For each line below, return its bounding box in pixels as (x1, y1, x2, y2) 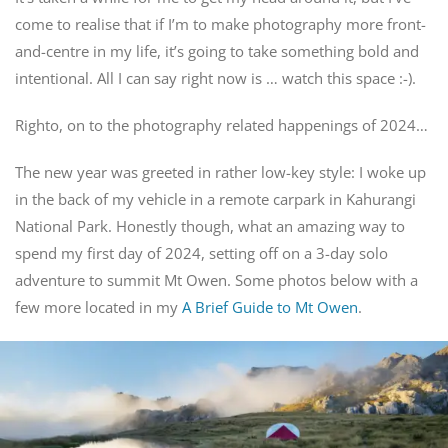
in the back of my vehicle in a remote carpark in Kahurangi (14, 188, 416, 209)
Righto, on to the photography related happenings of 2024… (14, 114, 428, 135)
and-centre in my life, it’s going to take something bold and (14, 40, 419, 61)
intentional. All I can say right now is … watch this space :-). (14, 67, 416, 88)
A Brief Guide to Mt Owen (181, 296, 358, 317)
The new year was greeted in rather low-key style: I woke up (14, 161, 426, 182)
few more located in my (14, 296, 182, 317)
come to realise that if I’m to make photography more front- (14, 13, 426, 34)
